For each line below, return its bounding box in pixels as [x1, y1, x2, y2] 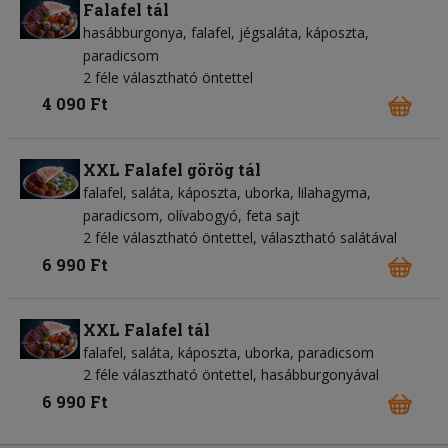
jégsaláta [239, 22, 298, 42]
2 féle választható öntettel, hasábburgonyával [83, 365, 379, 385]
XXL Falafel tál [83, 319, 210, 341]
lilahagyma [298, 182, 367, 202]
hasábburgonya [83, 22, 183, 42]
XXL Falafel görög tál [83, 158, 261, 180]
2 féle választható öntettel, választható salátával [83, 227, 397, 247]
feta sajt [246, 205, 300, 225]
